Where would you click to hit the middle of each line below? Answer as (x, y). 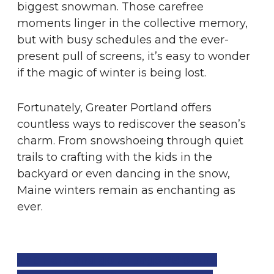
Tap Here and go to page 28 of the (117, 260)
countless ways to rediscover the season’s (131, 124)
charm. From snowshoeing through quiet (130, 141)
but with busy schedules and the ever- (123, 40)
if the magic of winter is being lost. (112, 73)
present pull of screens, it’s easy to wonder (134, 56)
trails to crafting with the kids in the (115, 157)
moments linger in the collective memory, (132, 23)
